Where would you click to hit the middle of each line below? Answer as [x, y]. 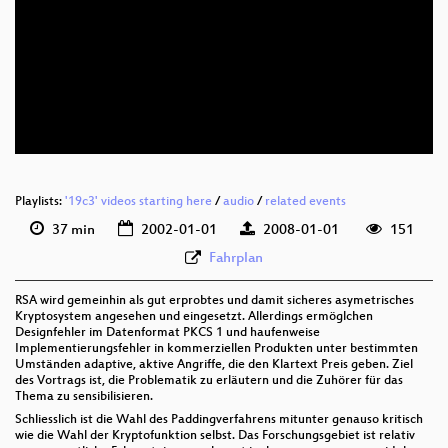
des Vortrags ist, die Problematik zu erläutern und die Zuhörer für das [209, 381]
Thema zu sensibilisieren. [84, 397]
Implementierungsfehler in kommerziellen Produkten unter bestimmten [216, 349]
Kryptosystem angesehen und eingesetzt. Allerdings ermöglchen [194, 317]
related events [305, 202]
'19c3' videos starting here [138, 202]
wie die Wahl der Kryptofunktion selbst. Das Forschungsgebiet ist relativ [215, 436]
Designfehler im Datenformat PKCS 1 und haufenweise [167, 333]
